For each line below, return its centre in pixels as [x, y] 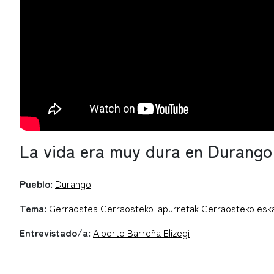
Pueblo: [36, 184]
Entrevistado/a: [55, 233]
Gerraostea [73, 208]
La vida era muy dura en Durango [146, 151]
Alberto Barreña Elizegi [141, 233]
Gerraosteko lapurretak [150, 208]
